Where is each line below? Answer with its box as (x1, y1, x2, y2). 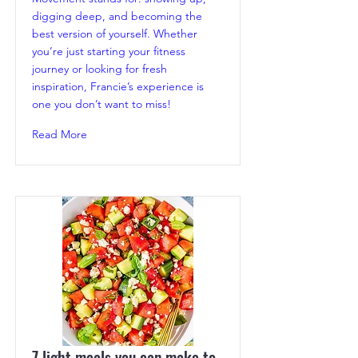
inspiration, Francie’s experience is (32, 79, 204, 94)
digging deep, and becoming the (32, 9, 202, 24)
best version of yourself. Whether (32, 26, 197, 42)
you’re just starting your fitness (32, 44, 185, 59)
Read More (32, 127, 87, 142)
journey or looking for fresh (32, 62, 167, 77)
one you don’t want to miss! (32, 97, 171, 112)
